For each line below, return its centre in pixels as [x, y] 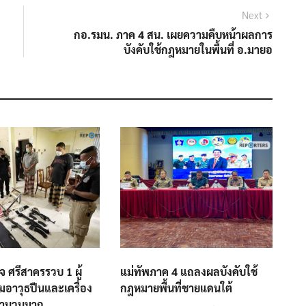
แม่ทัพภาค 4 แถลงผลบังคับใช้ [189, 272]
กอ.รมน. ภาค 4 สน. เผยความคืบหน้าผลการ [173, 35]
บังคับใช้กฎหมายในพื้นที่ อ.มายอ [198, 50]
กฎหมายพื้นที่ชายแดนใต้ [176, 288]
